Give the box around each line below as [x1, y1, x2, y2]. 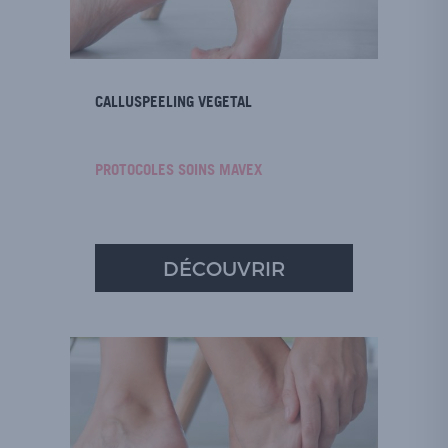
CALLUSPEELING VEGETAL [95, 92, 252, 111]
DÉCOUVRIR [163, 256, 285, 280]
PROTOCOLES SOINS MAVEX [95, 160, 262, 179]
